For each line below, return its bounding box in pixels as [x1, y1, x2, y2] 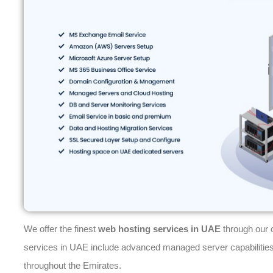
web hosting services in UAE [98, 224, 221, 234]
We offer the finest [24, 224, 98, 234]
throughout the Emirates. [24, 260, 121, 271]
